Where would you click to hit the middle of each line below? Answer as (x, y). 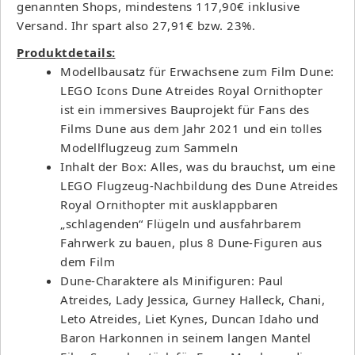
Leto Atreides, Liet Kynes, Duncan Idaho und (190, 318)
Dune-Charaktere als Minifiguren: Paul (172, 280)
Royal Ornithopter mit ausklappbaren (169, 204)
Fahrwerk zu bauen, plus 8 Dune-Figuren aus (191, 242)
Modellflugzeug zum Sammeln (149, 147)
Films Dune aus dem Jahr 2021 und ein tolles (191, 128)
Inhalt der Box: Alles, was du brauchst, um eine (198, 166)
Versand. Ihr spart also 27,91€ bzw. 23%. (136, 25)
